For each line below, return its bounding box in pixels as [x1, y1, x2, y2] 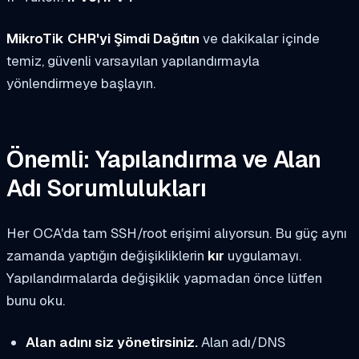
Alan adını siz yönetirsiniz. [25, 333, 198, 351]
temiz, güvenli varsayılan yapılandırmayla [6, 51, 260, 70]
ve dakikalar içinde [200, 29, 320, 47]
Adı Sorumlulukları [6, 173, 207, 204]
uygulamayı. [224, 246, 301, 264]
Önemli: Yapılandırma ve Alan [6, 144, 321, 175]
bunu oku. [6, 291, 65, 309]
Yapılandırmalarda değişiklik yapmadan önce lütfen [6, 268, 322, 287]
